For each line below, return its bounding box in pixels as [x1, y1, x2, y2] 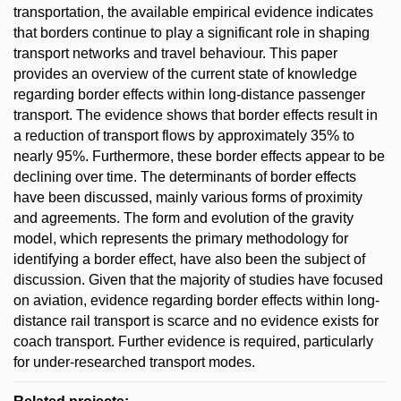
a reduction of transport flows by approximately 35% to [13, 128, 354, 143]
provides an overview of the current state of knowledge [13, 66, 357, 81]
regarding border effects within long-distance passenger [13, 87, 365, 102]
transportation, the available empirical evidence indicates [13, 4, 373, 20]
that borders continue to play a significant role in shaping [13, 25, 370, 40]
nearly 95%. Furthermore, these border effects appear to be [13, 149, 385, 164]
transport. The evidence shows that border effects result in [13, 107, 378, 123]
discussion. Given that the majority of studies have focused [13, 272, 383, 287]
